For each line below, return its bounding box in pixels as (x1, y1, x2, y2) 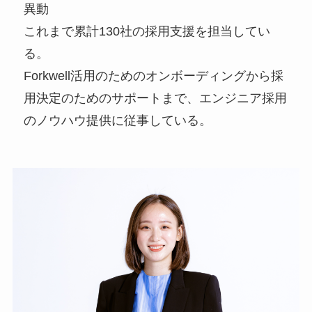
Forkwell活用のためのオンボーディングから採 (24, 69, 284, 84)
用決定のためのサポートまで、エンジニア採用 (24, 91, 288, 106)
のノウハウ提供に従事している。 (24, 114, 212, 128)
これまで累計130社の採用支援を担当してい (24, 24, 271, 39)
